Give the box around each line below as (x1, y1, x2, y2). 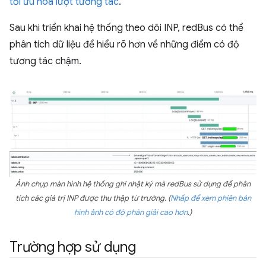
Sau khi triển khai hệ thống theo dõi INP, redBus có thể (9, 22, 243, 34)
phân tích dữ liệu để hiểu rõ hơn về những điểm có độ (9, 39, 239, 50)
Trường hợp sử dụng (9, 238, 136, 256)
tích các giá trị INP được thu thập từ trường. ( (15, 194, 170, 204)
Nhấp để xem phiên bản (170, 194, 251, 204)
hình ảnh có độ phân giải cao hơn (74, 208, 188, 218)
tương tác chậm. (9, 55, 81, 67)
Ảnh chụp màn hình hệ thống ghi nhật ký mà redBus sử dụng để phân (15, 179, 251, 189)
